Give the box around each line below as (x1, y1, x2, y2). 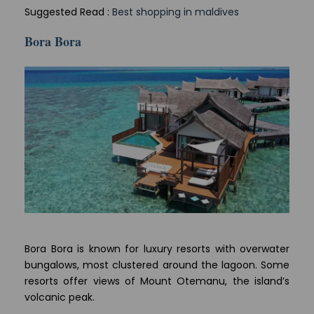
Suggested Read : (25, 4, 112, 19)
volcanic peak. (25, 290, 95, 305)
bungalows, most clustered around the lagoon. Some (25, 258, 289, 273)
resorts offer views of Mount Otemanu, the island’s (25, 274, 289, 289)
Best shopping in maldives (112, 4, 239, 19)
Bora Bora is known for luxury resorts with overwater (25, 242, 289, 257)
